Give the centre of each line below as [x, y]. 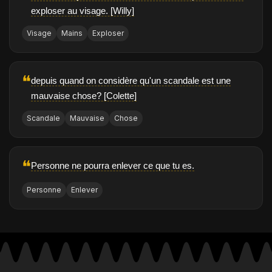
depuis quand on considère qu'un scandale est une [131, 81]
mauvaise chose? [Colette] [84, 96]
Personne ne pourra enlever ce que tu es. [113, 166]
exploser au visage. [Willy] [83, 11]
